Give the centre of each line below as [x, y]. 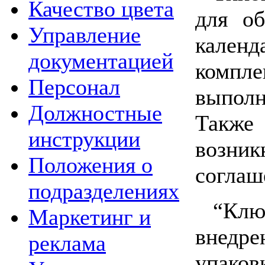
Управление [85, 35]
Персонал [74, 87]
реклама [67, 243]
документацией [101, 61]
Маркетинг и [90, 217]
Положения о [91, 165]
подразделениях [104, 191]
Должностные [95, 113]
